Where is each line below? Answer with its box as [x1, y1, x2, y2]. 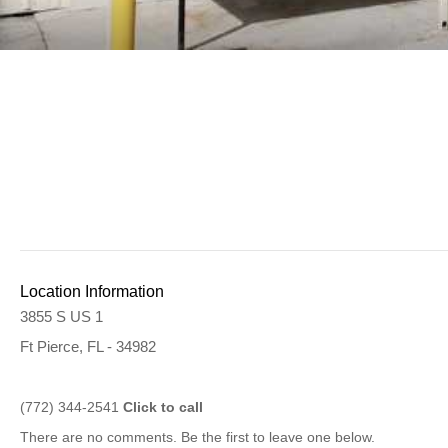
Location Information [20, 283, 164, 300]
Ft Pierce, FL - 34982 [20, 338, 156, 355]
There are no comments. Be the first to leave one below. [20, 429, 375, 445]
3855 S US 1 [20, 308, 103, 325]
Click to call [123, 399, 203, 415]
